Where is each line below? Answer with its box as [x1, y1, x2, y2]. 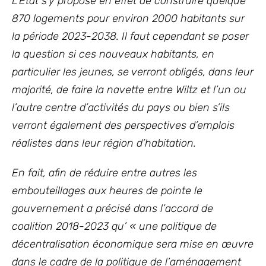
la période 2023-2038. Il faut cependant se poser [12, 30, 249, 43]
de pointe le [146, 184, 202, 197]
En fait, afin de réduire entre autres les [12, 166, 197, 179]
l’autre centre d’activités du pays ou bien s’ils [12, 101, 230, 114]
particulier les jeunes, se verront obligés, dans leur [12, 65, 254, 78]
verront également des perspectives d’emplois [12, 119, 235, 132]
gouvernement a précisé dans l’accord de [12, 202, 213, 215]
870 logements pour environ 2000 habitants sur [12, 12, 245, 25]
